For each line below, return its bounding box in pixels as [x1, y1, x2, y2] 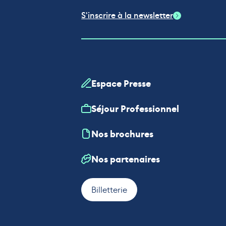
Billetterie [91, 185, 128, 195]
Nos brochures [91, 128, 154, 140]
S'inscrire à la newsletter [81, 10, 174, 21]
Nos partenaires [91, 153, 160, 165]
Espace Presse [91, 77, 151, 90]
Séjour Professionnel [91, 102, 180, 115]
